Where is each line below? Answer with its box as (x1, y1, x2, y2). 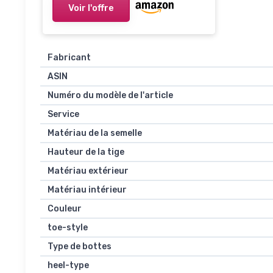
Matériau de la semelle (48, 128, 142, 139)
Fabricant (48, 52, 91, 63)
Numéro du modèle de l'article (48, 90, 173, 101)
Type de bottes (48, 241, 112, 252)
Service (48, 109, 79, 120)
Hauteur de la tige (48, 147, 124, 158)
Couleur (48, 204, 82, 214)
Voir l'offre (68, 2, 114, 14)
